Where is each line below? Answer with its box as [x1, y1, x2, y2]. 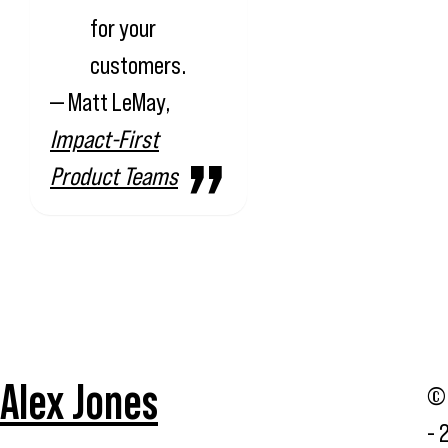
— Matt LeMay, [50, 87, 170, 116]
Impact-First [50, 124, 159, 153]
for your [90, 13, 156, 42]
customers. [90, 50, 186, 79]
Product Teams [50, 161, 178, 190]
